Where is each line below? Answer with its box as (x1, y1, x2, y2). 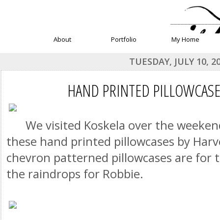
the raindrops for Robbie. (6, 166, 143, 182)
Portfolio (111, 35, 137, 44)
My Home (171, 35, 199, 44)
